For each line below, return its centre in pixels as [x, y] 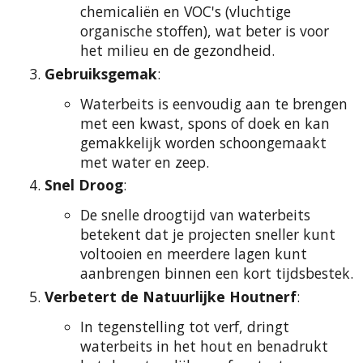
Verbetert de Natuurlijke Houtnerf [171, 296]
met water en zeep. [145, 162]
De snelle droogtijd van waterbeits [195, 215]
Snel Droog [84, 185]
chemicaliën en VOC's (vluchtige [186, 12]
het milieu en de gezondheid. [177, 51]
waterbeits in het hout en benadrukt [204, 346]
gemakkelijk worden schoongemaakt [203, 142]
